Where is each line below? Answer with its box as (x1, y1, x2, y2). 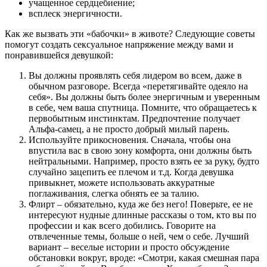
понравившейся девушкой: (5, 50, 113, 61)
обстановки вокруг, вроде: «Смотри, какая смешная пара (29, 253, 259, 263)
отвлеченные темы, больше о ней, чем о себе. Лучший (29, 231, 249, 242)
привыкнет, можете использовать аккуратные (29, 178, 215, 188)
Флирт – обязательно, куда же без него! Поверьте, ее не (29, 199, 253, 210)
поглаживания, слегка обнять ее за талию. (29, 188, 199, 199)
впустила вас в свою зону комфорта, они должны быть (29, 145, 252, 156)
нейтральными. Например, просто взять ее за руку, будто (29, 156, 259, 167)
